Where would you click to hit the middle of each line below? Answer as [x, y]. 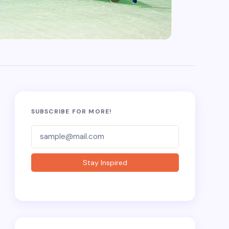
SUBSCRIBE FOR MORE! [72, 111]
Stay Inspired [105, 163]
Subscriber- [51, 131]
